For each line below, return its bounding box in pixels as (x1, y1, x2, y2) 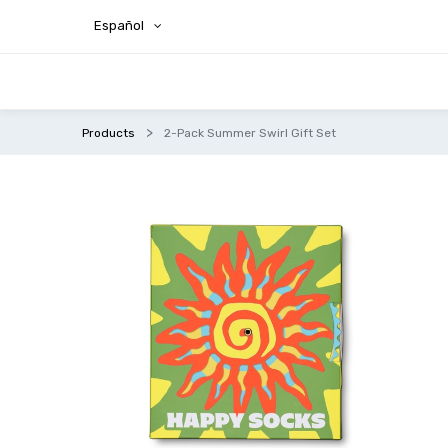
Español (94, 18, 145, 34)
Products (82, 126, 136, 140)
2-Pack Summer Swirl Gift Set (164, 126, 337, 140)
